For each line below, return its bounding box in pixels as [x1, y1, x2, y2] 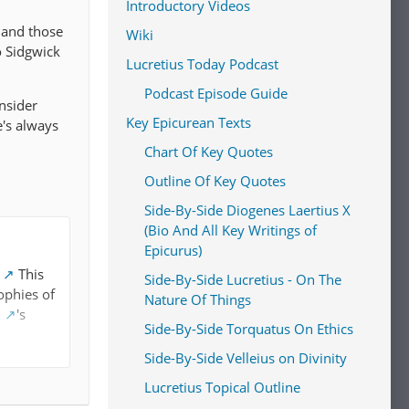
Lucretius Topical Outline [144, 378, 300, 396]
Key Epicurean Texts [126, 113, 251, 131]
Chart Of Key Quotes [144, 142, 273, 161]
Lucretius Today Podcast [126, 55, 278, 73]
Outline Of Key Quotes [144, 172, 286, 190]
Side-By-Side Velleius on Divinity [144, 349, 347, 367]
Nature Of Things [144, 290, 251, 309]
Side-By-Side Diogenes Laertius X [144, 201, 351, 219]
